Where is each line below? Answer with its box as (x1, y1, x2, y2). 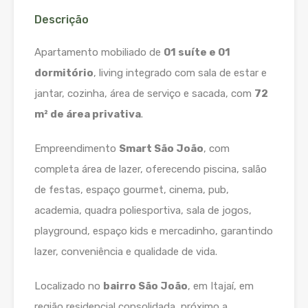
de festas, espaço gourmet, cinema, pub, (34, 184, 229, 197)
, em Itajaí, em (188, 280, 254, 293)
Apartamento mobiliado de (34, 46, 164, 59)
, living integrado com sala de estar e (93, 67, 267, 80)
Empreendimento (34, 142, 119, 155)
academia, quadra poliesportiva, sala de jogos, (34, 204, 252, 217)
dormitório (34, 67, 93, 80)
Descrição (34, 13, 89, 27)
